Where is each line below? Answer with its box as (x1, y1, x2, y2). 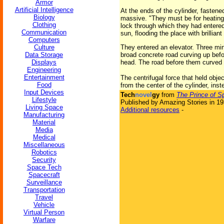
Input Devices (24, 88, 64, 96)
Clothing (32, 21, 56, 28)
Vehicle (33, 201, 54, 208)
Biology (33, 13, 55, 21)
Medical (32, 133, 55, 141)
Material (32, 118, 55, 126)
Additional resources (120, 106, 179, 113)
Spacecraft (28, 171, 60, 178)
